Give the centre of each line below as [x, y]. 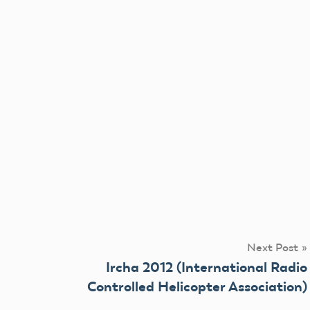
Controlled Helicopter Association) [197, 286]
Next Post [273, 247]
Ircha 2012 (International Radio [207, 267]
